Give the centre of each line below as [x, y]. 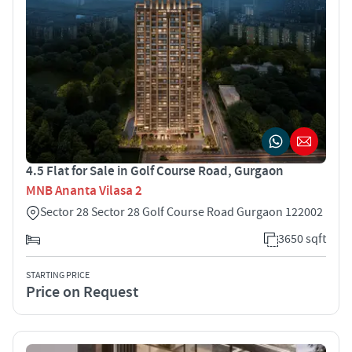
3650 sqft [302, 238]
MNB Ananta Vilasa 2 [84, 191]
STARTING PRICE [58, 275]
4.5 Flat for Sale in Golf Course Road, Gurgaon [155, 171]
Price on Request [82, 292]
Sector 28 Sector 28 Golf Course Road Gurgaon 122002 [181, 212]
